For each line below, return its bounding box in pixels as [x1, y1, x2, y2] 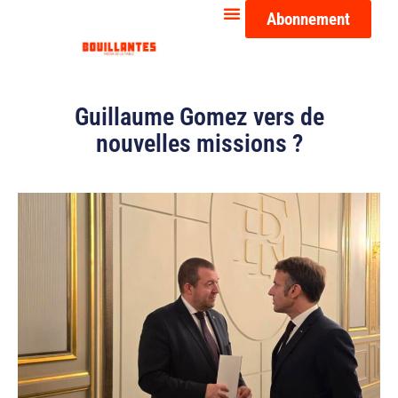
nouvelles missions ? [95, 129, 303, 159]
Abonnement [267, 9, 351, 29]
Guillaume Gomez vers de [74, 102, 324, 132]
